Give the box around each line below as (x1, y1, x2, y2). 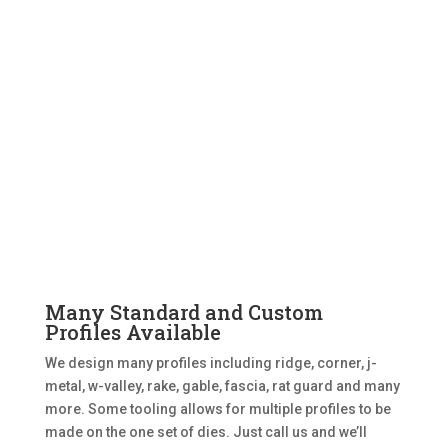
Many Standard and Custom (44, 298, 323, 325)
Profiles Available (44, 318, 221, 345)
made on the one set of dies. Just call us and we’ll (44, 423, 367, 440)
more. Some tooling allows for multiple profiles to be (44, 400, 391, 417)
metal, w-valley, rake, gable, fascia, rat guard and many (44, 377, 400, 394)
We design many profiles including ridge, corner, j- (44, 354, 377, 371)
